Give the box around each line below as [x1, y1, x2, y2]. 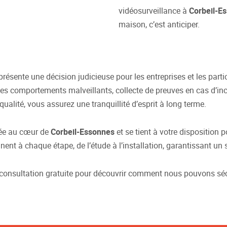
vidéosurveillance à [119, 5, 189, 17]
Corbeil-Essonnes [51, 126, 115, 138]
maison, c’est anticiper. [119, 19, 200, 30]
